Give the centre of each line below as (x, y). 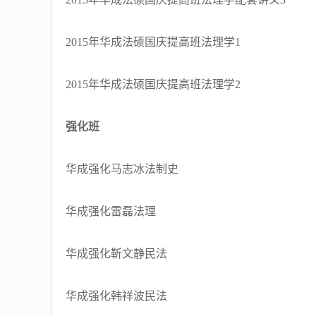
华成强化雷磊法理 (111, 211)
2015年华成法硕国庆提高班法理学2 (153, 84)
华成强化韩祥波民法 (116, 296)
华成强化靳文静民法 (116, 254)
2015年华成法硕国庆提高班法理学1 (153, 42)
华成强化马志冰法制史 (122, 169)
